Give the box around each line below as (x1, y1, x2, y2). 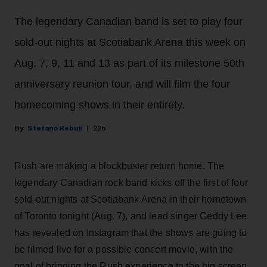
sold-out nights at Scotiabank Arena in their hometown (14, 194, 247, 204)
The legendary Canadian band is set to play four (14, 15, 243, 27)
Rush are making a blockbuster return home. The (14, 160, 225, 171)
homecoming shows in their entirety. (14, 98, 185, 111)
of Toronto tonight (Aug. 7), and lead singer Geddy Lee (14, 210, 247, 221)
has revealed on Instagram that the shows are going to (14, 227, 247, 238)
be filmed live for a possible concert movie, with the (14, 244, 234, 254)
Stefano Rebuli (27, 124, 82, 132)
